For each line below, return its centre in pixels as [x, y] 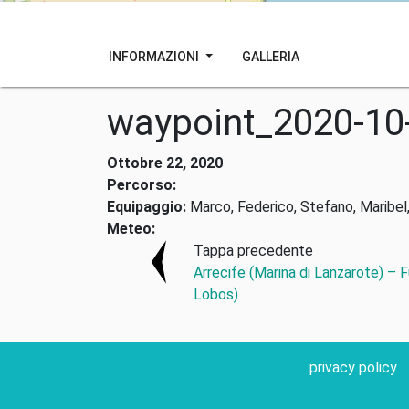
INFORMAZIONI [155, 56]
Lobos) [215, 294]
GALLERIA [270, 56]
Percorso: [142, 185]
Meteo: [131, 229]
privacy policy [353, 367]
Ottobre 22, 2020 [165, 163]
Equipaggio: [147, 207]
